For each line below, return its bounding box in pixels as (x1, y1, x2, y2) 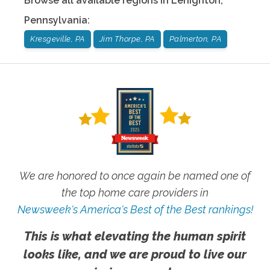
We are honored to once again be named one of (19, 169, 251, 182)
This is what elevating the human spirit (24, 229, 246, 243)
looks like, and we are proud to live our (24, 247, 246, 262)
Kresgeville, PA (30, 34, 85, 43)
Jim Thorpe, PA (99, 34, 155, 43)
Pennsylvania (24, 14, 87, 26)
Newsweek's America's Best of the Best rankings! (17, 203, 253, 216)
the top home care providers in (61, 186, 209, 199)
